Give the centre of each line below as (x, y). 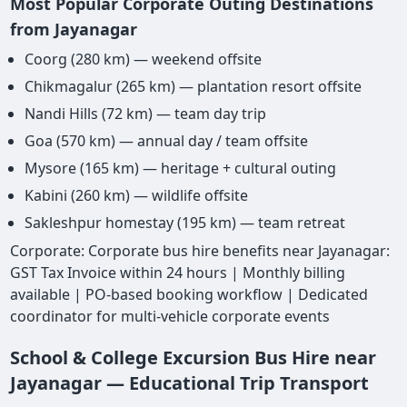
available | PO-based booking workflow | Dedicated (189, 295)
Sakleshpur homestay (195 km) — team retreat (185, 223)
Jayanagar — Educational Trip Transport (190, 383)
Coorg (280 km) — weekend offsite (144, 60)
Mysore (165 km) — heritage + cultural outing (181, 169)
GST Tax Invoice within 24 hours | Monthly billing (178, 273)
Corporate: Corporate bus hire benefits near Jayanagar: (200, 251)
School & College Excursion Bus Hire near (194, 358)
